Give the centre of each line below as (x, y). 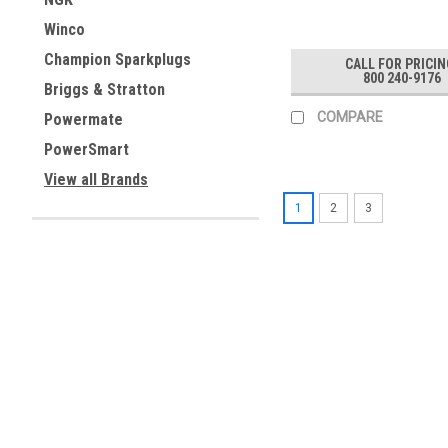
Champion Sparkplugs (117, 59)
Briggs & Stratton (104, 89)
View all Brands (96, 179)
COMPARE (349, 117)
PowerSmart (86, 149)
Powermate (83, 119)
